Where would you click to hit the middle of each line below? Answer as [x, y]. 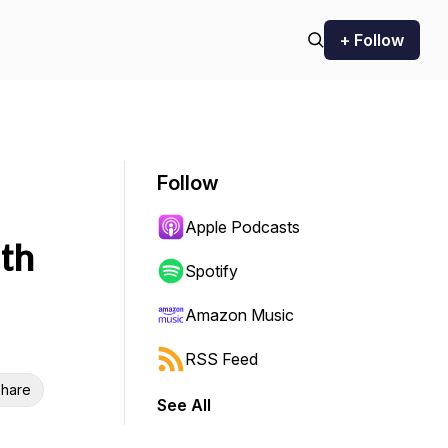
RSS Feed [221, 359]
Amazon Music [239, 315]
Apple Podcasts [242, 227]
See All [184, 405]
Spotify [211, 271]
